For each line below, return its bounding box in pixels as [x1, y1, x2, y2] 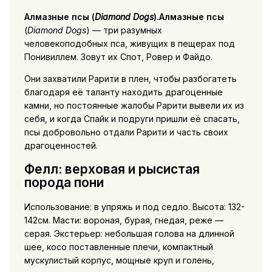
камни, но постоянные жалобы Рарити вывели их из [24, 100, 244, 110]
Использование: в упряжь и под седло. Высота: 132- [24, 201, 245, 212]
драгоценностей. [24, 140, 98, 151]
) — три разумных [86, 24, 162, 35]
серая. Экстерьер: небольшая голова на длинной [24, 228, 234, 239]
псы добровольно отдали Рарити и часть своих [24, 126, 228, 137]
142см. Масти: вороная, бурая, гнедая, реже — [24, 214, 223, 225]
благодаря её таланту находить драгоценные [24, 86, 223, 97]
